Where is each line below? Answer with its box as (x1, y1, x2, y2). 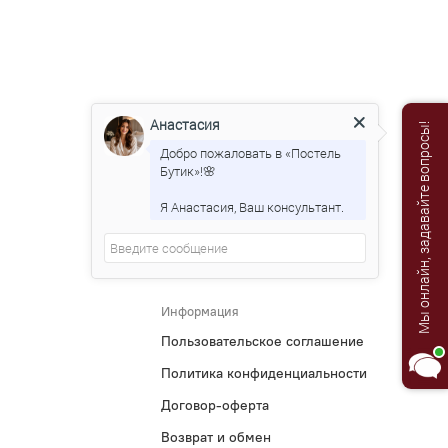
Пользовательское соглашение (160, 332, 364, 351)
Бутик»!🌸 (160, 162, 216, 181)
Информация (160, 303, 239, 320)
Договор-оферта (160, 396, 269, 415)
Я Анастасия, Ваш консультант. (160, 198, 344, 217)
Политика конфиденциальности (160, 364, 367, 383)
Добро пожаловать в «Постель (160, 144, 341, 163)
